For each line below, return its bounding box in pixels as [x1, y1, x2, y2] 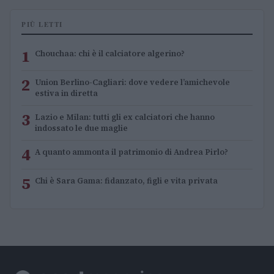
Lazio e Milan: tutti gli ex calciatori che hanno [35, 111, 215, 122]
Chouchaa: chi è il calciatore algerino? [35, 48, 185, 59]
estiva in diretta [35, 87, 98, 98]
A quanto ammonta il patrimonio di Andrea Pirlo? [35, 146, 228, 157]
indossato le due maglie [35, 122, 128, 133]
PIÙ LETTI [21, 19, 63, 29]
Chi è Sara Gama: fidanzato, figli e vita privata [35, 175, 218, 186]
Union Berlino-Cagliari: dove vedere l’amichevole [35, 76, 230, 87]
